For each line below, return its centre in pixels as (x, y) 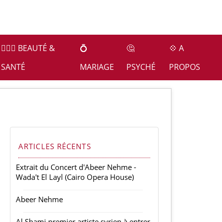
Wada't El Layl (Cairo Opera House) (75, 177)
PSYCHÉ (141, 67)
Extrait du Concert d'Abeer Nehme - (76, 167)
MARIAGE (97, 67)
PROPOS (185, 67)
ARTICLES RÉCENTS (55, 146)
